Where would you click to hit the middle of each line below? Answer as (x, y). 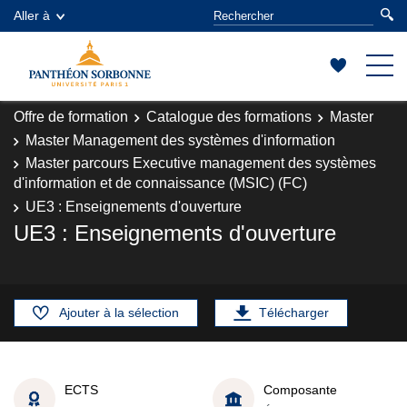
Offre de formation (71, 117)
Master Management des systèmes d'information (180, 140)
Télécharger (294, 313)
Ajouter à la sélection (119, 313)
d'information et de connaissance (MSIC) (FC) (160, 183)
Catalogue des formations (229, 117)
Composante (300, 389)
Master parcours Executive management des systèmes (201, 163)
